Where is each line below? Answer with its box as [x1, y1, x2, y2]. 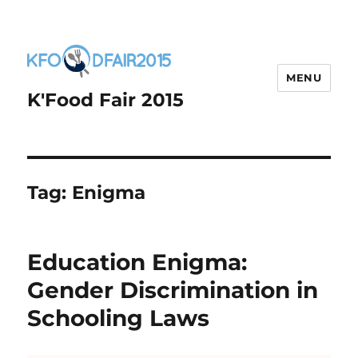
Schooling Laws [27, 304, 210, 332]
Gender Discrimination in [27, 276, 319, 304]
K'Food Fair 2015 [27, 89, 185, 112]
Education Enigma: [27, 249, 248, 276]
